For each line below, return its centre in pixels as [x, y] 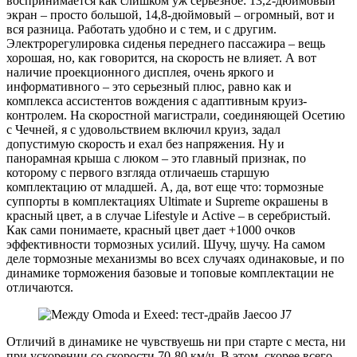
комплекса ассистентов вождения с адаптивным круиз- [157, 101]
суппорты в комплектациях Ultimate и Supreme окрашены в [167, 202]
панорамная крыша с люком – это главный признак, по [156, 159]
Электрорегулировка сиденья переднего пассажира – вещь [166, 44]
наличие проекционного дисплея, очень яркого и [140, 73]
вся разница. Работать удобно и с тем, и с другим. [141, 29]
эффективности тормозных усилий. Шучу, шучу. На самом [166, 245]
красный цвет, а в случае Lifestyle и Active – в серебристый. [169, 216]
